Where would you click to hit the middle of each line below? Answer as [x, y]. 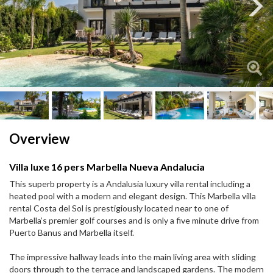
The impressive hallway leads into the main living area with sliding [133, 257]
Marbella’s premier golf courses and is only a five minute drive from [134, 221]
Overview [39, 139]
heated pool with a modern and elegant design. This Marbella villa [133, 196]
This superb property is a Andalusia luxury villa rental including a [130, 184]
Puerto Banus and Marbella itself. [72, 233]
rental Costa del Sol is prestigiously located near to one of [119, 208]
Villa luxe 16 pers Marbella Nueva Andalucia [107, 167]
